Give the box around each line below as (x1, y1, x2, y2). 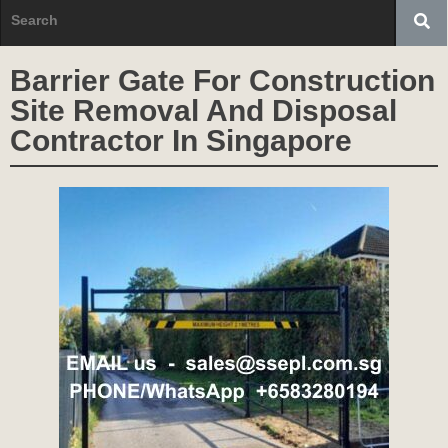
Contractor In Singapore (10, 124, 352, 158)
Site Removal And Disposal (10, 94, 397, 128)
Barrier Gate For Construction (10, 64, 435, 98)
